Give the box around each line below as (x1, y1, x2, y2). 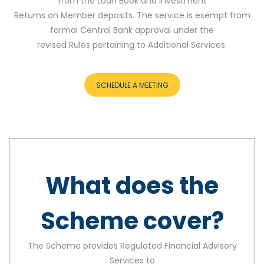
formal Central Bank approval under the (50, 24, 214, 36)
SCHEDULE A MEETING (95, 80, 169, 90)
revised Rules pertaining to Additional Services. (37, 38, 227, 51)
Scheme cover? (40, 204, 224, 237)
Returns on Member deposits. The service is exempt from (14, 9, 250, 21)
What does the (45, 169, 219, 202)
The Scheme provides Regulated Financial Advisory (27, 239, 237, 252)
